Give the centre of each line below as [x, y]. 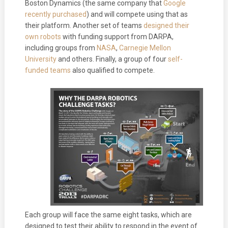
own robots [43, 36]
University [40, 59]
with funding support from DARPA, [117, 36]
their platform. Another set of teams [84, 25]
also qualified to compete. [112, 70]
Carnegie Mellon [145, 48]
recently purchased [55, 14]
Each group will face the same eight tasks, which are [108, 215]
